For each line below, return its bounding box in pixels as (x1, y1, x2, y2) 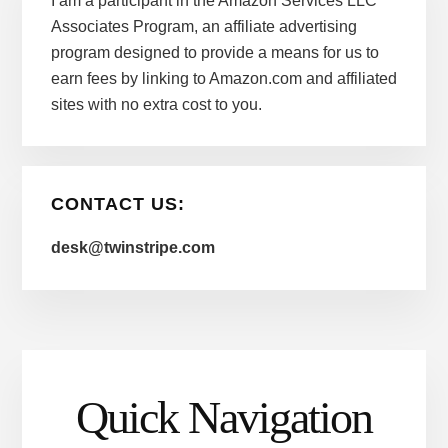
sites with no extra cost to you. (50, 95, 262, 113)
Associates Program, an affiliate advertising (50, 17, 357, 35)
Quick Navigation (76, 392, 372, 444)
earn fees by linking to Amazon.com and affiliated (50, 69, 397, 87)
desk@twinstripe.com (50, 239, 215, 257)
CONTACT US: (50, 194, 185, 215)
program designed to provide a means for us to (50, 43, 379, 61)
